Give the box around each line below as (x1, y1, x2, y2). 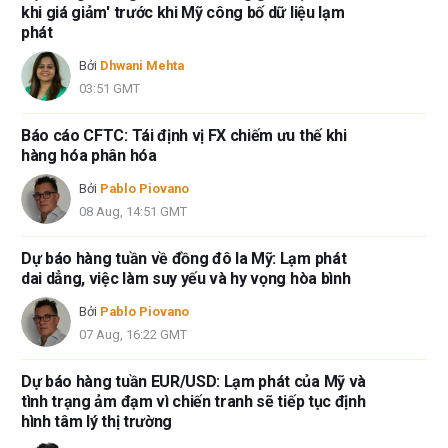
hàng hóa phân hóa (21, 145, 157, 165)
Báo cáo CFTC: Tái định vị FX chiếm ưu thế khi (21, 125, 347, 145)
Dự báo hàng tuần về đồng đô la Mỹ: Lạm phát (21, 248, 347, 268)
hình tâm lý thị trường (21, 411, 172, 431)
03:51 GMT (79, 81, 140, 97)
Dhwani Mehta (100, 58, 184, 74)
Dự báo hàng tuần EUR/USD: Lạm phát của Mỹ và (21, 371, 366, 391)
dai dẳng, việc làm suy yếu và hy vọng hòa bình (21, 268, 351, 288)
